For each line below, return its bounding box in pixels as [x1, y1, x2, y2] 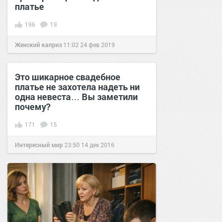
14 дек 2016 [81, 140, 114, 149]
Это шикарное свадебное [15, 70, 120, 83]
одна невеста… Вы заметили [15, 90, 138, 103]
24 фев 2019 [80, 40, 115, 49]
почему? [15, 100, 51, 112]
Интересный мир [15, 140, 63, 149]
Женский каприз [15, 40, 62, 49]
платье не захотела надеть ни [15, 80, 140, 93]
